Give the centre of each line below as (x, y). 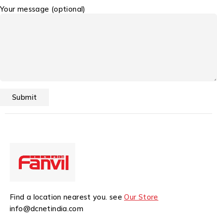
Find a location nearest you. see (67, 197)
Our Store (141, 197)
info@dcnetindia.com (47, 209)
